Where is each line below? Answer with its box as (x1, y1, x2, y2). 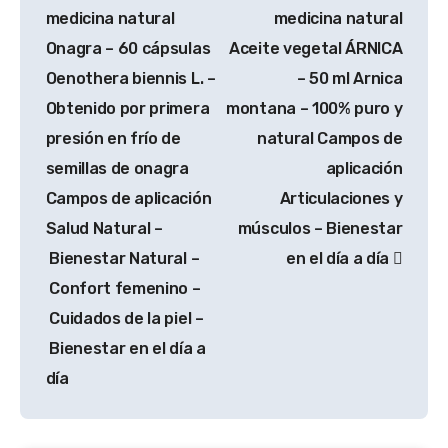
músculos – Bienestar (237, 218, 403, 238)
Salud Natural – (45, 218, 163, 238)
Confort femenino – (45, 278, 201, 298)
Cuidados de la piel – (45, 308, 204, 328)
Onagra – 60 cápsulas (45, 38, 211, 58)
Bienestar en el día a (45, 338, 206, 358)
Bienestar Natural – (45, 248, 200, 268)
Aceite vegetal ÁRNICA (229, 38, 403, 58)
